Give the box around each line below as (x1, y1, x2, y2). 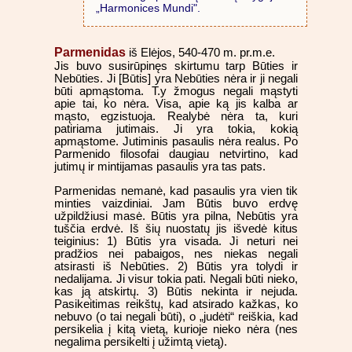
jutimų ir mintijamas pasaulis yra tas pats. (54, 160, 266, 174)
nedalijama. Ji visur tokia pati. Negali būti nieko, (54, 272, 298, 285)
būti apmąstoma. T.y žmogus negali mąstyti (54, 85, 298, 98)
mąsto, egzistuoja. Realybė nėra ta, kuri (54, 110, 298, 123)
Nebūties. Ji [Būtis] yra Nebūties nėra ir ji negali (54, 72, 298, 86)
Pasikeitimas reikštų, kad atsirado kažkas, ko (54, 297, 298, 310)
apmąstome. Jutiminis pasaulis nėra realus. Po (54, 135, 298, 148)
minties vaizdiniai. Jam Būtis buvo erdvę (54, 196, 298, 210)
